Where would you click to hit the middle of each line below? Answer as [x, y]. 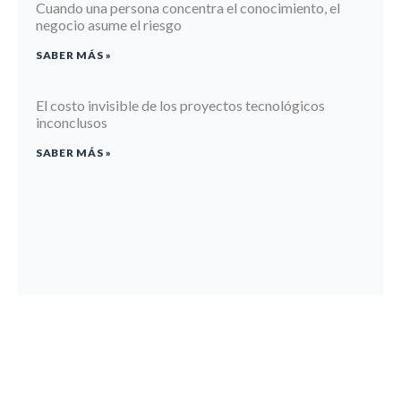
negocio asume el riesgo [109, 25]
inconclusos [72, 123]
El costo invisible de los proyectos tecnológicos [180, 106]
